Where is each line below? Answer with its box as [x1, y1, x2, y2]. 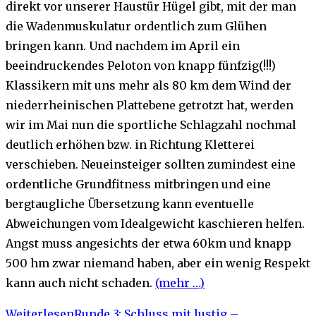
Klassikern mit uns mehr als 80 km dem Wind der [6, 78, 291, 92]
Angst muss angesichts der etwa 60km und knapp [6, 236, 291, 250]
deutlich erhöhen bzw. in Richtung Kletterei [6, 137, 255, 152]
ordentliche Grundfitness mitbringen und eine [6, 176, 271, 191]
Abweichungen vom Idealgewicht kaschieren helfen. [6, 216, 305, 231]
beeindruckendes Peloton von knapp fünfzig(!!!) [6, 58, 276, 73]
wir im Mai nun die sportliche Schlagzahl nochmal [6, 117, 296, 132]
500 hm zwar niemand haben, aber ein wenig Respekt [6, 255, 310, 270]
